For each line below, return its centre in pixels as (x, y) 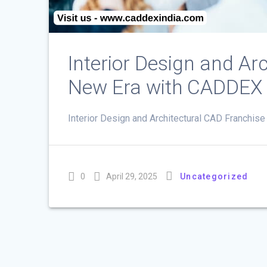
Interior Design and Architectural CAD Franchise (167, 118)
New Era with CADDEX (166, 87)
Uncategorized (214, 176)
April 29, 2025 (132, 176)
